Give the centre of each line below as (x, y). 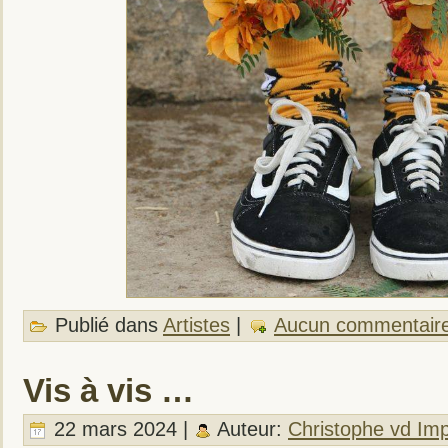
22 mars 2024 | (121, 428)
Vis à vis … (108, 390)
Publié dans (106, 324)
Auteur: (250, 428)
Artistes (196, 324)
